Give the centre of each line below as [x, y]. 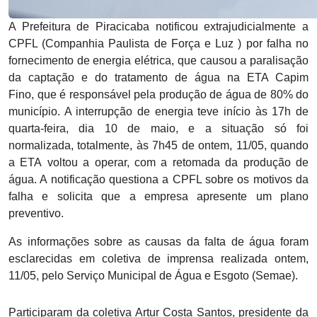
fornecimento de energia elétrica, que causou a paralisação [158, 60]
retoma [190, 162]
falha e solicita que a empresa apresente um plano [158, 196]
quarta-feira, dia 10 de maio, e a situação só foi [158, 128]
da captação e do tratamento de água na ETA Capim [158, 77]
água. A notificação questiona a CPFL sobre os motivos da [158, 179]
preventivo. [36, 213]
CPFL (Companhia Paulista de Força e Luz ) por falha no [158, 43]
